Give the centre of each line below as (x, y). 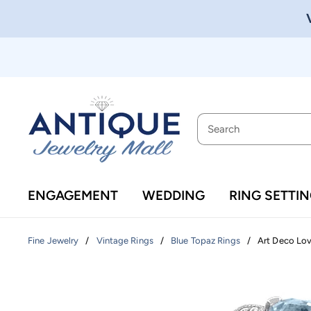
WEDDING (174, 195)
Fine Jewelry (53, 241)
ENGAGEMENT (73, 195)
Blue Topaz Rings (205, 241)
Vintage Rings (125, 241)
